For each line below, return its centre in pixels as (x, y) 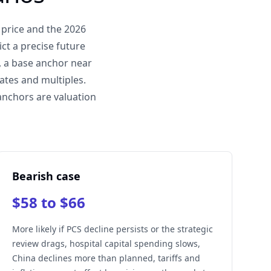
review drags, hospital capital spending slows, (106, 243)
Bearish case (46, 176)
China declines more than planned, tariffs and (106, 258)
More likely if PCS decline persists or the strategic (112, 229)
